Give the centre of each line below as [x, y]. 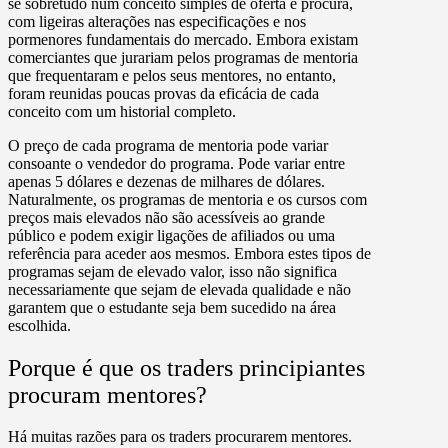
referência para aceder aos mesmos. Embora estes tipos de [189, 253]
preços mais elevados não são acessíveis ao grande [166, 217]
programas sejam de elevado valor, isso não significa [172, 271]
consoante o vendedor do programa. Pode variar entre [176, 163]
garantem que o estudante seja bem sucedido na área [172, 307]
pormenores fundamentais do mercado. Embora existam [183, 39]
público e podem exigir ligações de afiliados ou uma [171, 235]
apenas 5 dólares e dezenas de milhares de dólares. [166, 181]
